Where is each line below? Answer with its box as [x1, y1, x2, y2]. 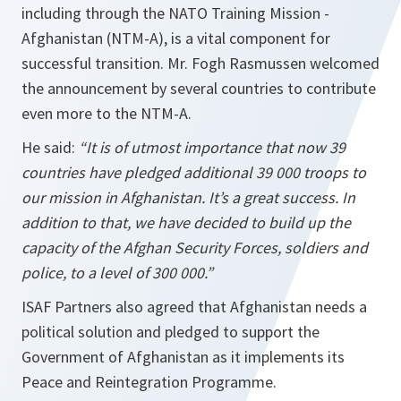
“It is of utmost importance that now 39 [79, 137, 346, 158]
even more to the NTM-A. [21, 103, 192, 124]
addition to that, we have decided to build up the [21, 212, 351, 234]
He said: [21, 137, 79, 158]
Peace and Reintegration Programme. [21, 371, 277, 393]
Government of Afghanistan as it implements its [21, 346, 345, 368]
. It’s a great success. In [201, 187, 355, 209]
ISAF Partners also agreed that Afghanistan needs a [21, 296, 367, 318]
